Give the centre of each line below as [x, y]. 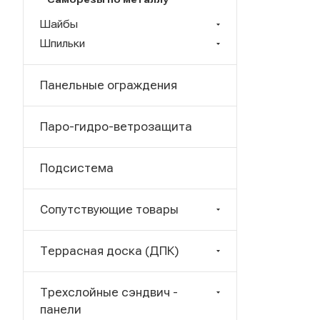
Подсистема [77, 168]
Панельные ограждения [109, 85]
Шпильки [62, 43]
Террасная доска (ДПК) [109, 251]
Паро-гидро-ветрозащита [116, 126]
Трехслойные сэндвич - [109, 292]
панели [61, 309]
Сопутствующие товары [109, 209]
